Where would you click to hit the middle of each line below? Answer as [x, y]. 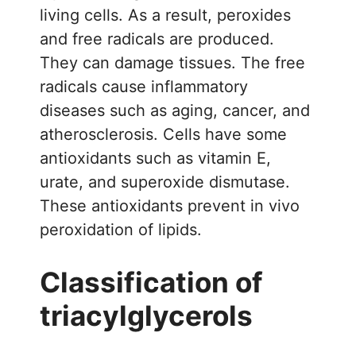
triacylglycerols [178, 315]
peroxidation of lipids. [121, 229]
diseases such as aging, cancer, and [175, 110]
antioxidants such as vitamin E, [155, 158]
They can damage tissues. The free [172, 62]
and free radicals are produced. [157, 39]
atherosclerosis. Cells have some [163, 134]
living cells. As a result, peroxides [165, 15]
